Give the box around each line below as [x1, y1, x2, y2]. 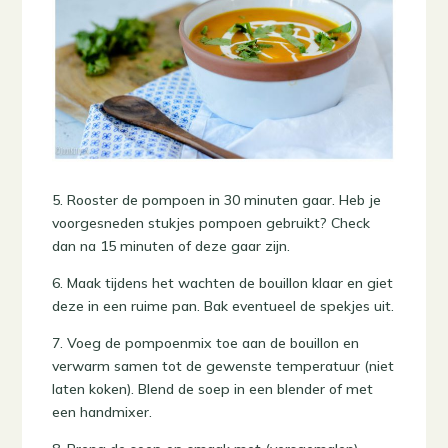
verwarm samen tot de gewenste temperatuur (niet [52, 357, 395, 376]
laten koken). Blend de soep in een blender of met [52, 380, 374, 399]
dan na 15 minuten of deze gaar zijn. [52, 237, 291, 256]
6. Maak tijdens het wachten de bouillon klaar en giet [52, 274, 394, 293]
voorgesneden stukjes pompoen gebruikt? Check [52, 214, 371, 233]
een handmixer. [52, 403, 153, 422]
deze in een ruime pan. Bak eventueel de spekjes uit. [52, 297, 395, 316]
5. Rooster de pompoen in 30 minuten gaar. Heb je [52, 191, 382, 210]
